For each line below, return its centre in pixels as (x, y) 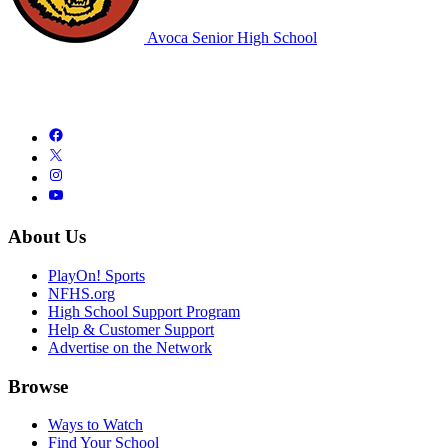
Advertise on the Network (130, 347)
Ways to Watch (95, 425)
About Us (47, 237)
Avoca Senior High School (230, 38)
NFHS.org (81, 293)
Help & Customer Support (131, 329)
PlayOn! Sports (96, 275)
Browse (38, 386)
